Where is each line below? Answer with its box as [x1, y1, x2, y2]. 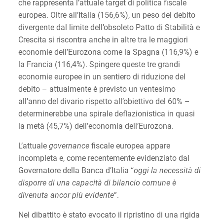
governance [48, 141, 89, 150]
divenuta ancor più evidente [18, 190, 114, 200]
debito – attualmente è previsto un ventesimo [18, 84, 176, 94]
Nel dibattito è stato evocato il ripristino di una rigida [18, 210, 200, 220]
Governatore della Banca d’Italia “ [18, 165, 134, 175]
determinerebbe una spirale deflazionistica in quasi [18, 109, 195, 118]
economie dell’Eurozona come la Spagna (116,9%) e [18, 47, 198, 57]
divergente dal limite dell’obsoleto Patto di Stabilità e [18, 22, 200, 32]
